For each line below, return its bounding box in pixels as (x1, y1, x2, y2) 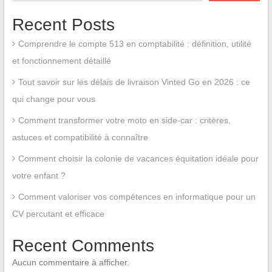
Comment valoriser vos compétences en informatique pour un (18, 191, 256, 202)
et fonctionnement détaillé (12, 55, 111, 66)
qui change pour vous (12, 93, 95, 104)
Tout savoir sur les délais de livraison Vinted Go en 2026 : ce (18, 76, 250, 87)
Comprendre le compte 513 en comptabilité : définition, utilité (18, 38, 251, 49)
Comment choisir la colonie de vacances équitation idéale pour (18, 153, 259, 163)
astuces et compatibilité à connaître (12, 132, 148, 142)
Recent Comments (12, 236, 154, 255)
